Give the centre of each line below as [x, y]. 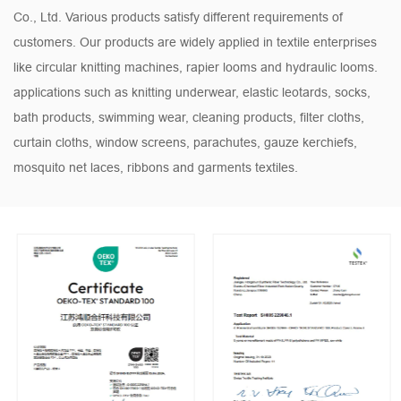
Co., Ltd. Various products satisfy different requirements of [178, 17]
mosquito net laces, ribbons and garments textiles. [156, 167]
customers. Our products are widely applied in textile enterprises [195, 42]
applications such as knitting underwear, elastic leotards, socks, [192, 92]
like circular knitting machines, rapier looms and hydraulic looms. [196, 67]
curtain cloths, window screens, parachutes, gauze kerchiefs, [185, 142]
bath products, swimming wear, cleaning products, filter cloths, [189, 117]
